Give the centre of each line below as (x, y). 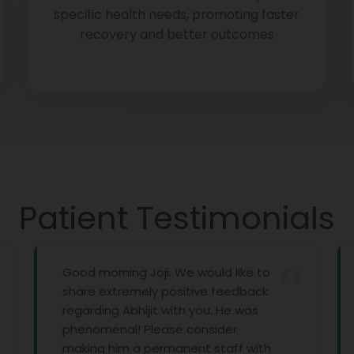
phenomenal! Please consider (89, 329)
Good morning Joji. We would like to (106, 272)
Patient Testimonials (177, 218)
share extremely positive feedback (105, 291)
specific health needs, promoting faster (177, 15)
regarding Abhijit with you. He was (100, 310)
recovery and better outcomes (177, 34)
